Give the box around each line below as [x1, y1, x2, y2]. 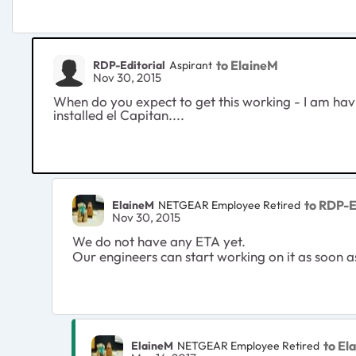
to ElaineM [216, 56, 278, 73]
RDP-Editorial [93, 57, 165, 72]
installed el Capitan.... [53, 106, 184, 124]
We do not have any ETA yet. [72, 233, 246, 250]
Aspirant [169, 57, 212, 72]
